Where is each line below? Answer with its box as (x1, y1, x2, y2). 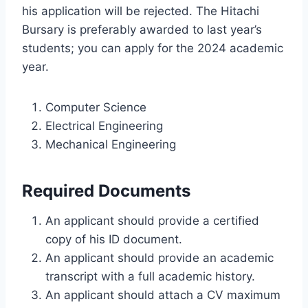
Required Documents (22, 180, 190, 201)
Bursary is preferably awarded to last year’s (22, 22, 262, 36)
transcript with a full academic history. (45, 269, 255, 283)
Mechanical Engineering (45, 137, 176, 151)
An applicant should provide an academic (45, 250, 274, 265)
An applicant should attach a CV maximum (45, 287, 280, 302)
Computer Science (45, 100, 146, 114)
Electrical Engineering (45, 118, 163, 133)
